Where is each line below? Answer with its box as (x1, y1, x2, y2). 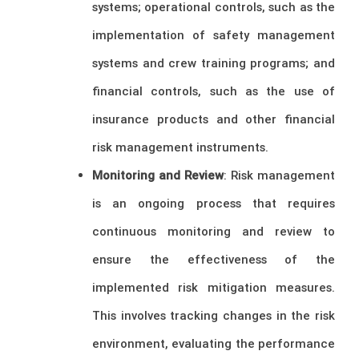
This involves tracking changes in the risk (92, 307, 335, 323)
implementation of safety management (92, 26, 335, 42)
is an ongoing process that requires (92, 195, 335, 211)
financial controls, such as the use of (92, 83, 335, 99)
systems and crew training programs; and (92, 54, 335, 71)
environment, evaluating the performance (92, 335, 335, 351)
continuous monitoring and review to (92, 223, 335, 239)
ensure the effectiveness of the (92, 251, 335, 267)
